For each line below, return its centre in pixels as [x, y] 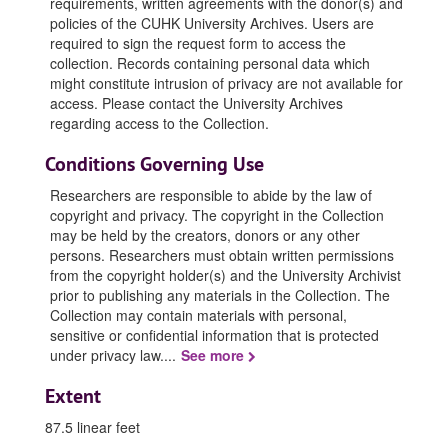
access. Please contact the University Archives [196, 103]
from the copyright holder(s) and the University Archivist [225, 275]
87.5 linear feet [92, 427]
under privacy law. [107, 355]
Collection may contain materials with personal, [198, 315]
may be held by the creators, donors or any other [205, 235]
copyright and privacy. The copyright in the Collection [217, 215]
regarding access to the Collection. [159, 123]
